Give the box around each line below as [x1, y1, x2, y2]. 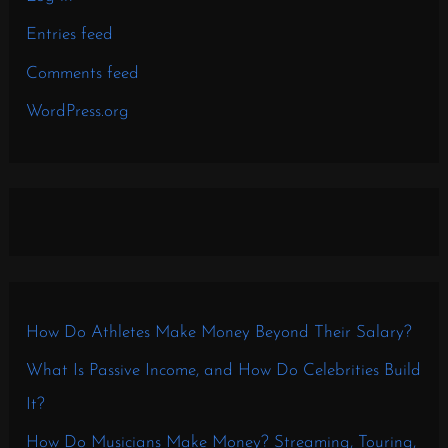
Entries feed [26, 26, 114, 44]
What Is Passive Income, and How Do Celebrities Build [26, 362, 422, 380]
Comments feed [26, 64, 140, 82]
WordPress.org [26, 102, 130, 120]
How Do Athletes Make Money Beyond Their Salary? [26, 323, 413, 341]
